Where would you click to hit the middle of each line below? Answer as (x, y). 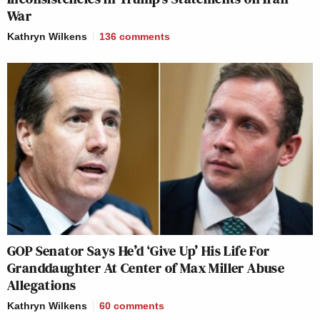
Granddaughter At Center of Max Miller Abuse (146, 268)
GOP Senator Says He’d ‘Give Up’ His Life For (139, 251)
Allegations (42, 285)
